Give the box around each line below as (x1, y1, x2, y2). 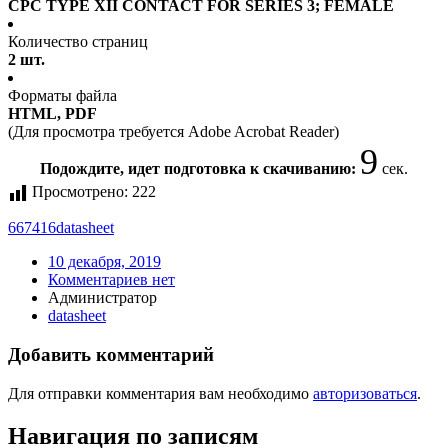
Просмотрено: (32, 183, 128, 201)
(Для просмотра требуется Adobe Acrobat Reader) (8, 123, 339, 141)
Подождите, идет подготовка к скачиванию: (40, 160, 360, 178)
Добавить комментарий (8, 344, 214, 366)
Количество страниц (8, 33, 148, 51)
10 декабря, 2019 (48, 253, 161, 271)
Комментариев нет (48, 271, 175, 289)
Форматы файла (8, 87, 117, 105)
